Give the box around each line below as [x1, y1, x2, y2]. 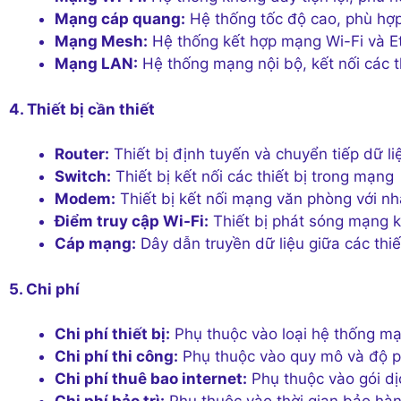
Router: [55, 145, 109, 163]
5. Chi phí [9, 279, 80, 298]
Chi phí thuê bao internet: [55, 370, 247, 388]
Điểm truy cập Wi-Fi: [55, 212, 209, 230]
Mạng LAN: [55, 55, 138, 73]
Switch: [55, 167, 111, 185]
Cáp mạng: [55, 235, 136, 252]
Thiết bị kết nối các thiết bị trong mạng [111, 167, 394, 185]
